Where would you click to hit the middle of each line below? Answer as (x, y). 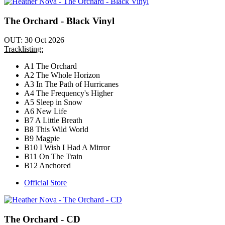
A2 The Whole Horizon (62, 75)
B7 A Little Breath (53, 121)
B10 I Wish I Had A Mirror (67, 148)
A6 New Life (45, 111)
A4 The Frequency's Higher (69, 93)
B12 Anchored (47, 166)
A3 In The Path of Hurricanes (71, 84)
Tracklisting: (24, 49)
